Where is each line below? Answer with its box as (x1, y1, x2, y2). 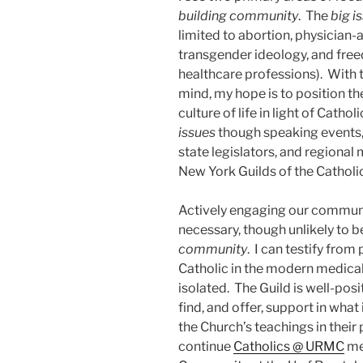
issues (178, 125, 216, 141)
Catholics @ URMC (233, 339, 344, 355)
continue (178, 339, 233, 355)
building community (178, 8, 298, 24)
